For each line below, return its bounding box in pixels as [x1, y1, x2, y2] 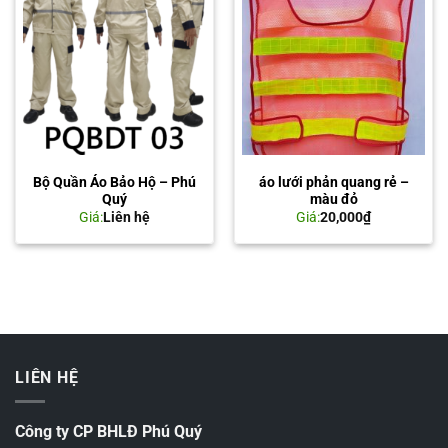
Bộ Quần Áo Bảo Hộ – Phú [33, 173, 196, 190]
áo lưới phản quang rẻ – [258, 173, 409, 190]
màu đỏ [309, 190, 358, 207]
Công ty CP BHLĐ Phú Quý [15, 422, 202, 442]
